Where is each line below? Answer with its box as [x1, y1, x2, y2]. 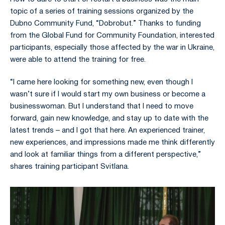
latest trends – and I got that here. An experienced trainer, [10, 127, 205, 135]
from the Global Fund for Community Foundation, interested [10, 32, 214, 39]
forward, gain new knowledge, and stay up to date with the [10, 115, 208, 123]
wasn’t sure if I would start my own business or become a [10, 91, 205, 98]
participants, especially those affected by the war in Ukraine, [10, 44, 214, 51]
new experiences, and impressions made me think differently [10, 139, 215, 147]
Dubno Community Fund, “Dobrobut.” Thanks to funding [10, 20, 201, 27]
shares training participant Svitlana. [10, 163, 129, 171]
